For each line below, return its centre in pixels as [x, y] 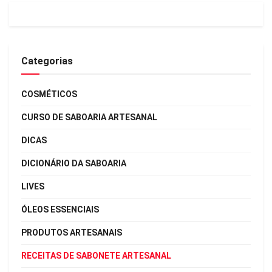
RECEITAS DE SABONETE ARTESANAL [96, 255]
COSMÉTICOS [49, 94]
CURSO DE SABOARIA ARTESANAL [89, 117]
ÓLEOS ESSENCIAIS [60, 209]
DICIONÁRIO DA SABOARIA [74, 163]
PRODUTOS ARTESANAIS [72, 232]
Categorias [47, 61]
